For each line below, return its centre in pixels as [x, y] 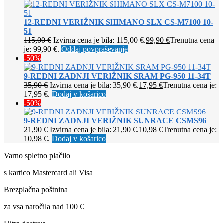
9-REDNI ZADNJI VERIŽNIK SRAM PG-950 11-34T [117, 76]
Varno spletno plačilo [37, 156]
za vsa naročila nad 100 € [44, 207]
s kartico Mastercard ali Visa [48, 173]
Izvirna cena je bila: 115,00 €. [100, 40]
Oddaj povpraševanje [95, 49]
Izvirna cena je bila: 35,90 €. [94, 85]
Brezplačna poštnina [36, 190]
